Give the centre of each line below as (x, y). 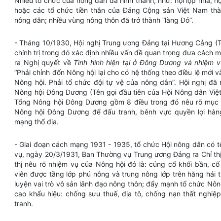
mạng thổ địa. (37, 122)
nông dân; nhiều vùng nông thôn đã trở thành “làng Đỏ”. (105, 20)
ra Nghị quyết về (44, 62)
